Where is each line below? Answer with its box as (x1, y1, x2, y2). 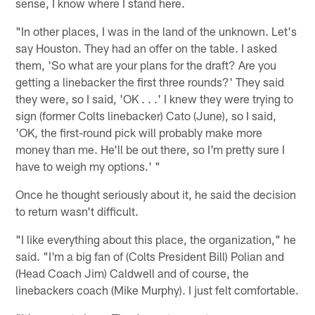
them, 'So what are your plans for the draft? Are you (15, 57, 277, 72)
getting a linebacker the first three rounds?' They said (15, 74, 285, 89)
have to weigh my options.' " (15, 158, 161, 173)
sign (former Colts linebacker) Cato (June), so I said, (15, 108, 277, 122)
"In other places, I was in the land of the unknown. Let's (15, 23, 297, 38)
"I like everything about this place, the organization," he (15, 231, 297, 246)
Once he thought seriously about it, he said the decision (15, 186, 297, 201)
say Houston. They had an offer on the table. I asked (15, 40, 278, 55)
